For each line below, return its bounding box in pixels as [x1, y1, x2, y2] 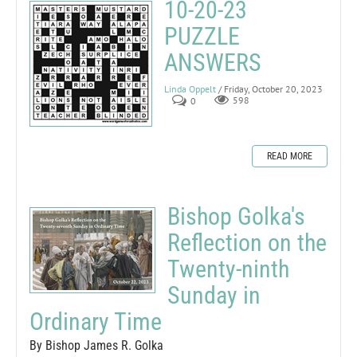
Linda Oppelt [164, 82, 216, 95]
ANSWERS [164, 48, 261, 76]
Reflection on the [167, 228, 327, 257]
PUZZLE [164, 22, 240, 50]
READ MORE [267, 150, 312, 162]
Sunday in [167, 280, 261, 309]
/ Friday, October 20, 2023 [218, 82, 323, 95]
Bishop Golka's [167, 202, 305, 230]
